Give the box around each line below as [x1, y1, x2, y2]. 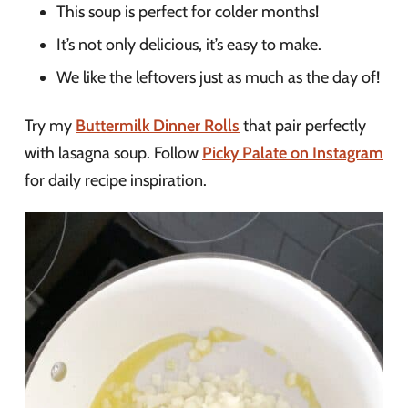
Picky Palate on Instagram [202, 143, 383, 163]
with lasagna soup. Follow [25, 143, 202, 163]
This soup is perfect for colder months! [56, 2, 319, 22]
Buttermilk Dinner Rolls [76, 116, 240, 136]
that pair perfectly [240, 116, 366, 136]
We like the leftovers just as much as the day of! [56, 67, 380, 87]
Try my [25, 116, 76, 136]
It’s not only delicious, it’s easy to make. [56, 35, 321, 55]
